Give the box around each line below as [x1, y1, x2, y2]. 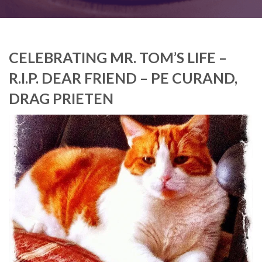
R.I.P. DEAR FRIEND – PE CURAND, [9, 69, 237, 87]
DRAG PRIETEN [9, 89, 113, 107]
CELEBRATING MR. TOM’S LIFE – [9, 49, 227, 66]
